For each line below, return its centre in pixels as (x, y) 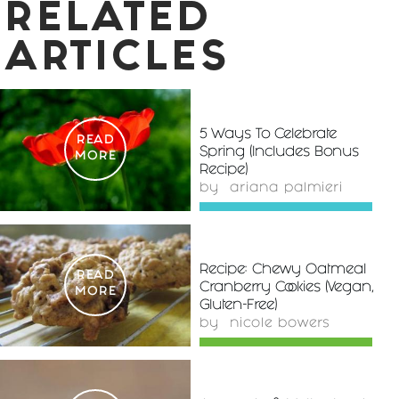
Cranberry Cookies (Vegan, (286, 288)
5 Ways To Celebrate (268, 134)
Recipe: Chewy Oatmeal (283, 270)
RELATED (108, 21)
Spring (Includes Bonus (279, 152)
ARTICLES (118, 60)
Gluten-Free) (238, 305)
